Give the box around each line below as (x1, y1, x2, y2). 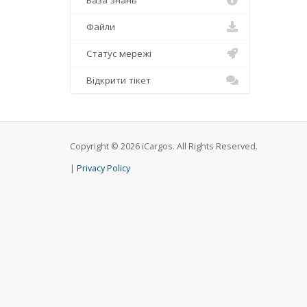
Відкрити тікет (81, 74, 151, 87)
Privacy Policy (77, 162, 130, 175)
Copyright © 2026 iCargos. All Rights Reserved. (70, 140, 258, 153)
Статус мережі (81, 47, 151, 60)
